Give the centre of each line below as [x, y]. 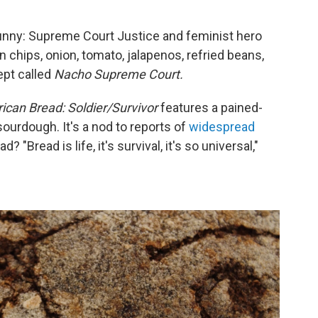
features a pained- [212, 108]
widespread [222, 127]
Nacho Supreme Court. [119, 75]
